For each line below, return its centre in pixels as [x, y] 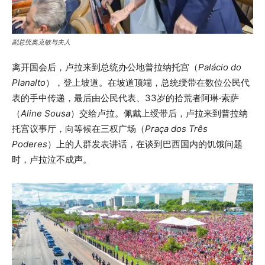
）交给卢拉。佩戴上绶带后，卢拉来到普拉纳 [159, 114]
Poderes [30, 144]
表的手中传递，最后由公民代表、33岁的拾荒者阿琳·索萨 [125, 98]
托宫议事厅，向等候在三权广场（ [78, 129]
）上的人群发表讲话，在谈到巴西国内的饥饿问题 [145, 144]
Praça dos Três [176, 129]
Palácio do [220, 67]
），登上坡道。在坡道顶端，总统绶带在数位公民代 [148, 83]
